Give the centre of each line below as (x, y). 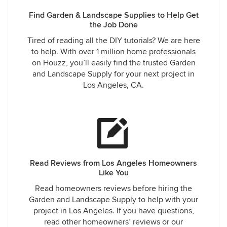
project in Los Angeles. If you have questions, (113, 211)
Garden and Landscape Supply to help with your (113, 200)
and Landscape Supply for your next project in (113, 74)
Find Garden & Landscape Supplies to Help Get (113, 15)
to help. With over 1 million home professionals (113, 52)
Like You (113, 173)
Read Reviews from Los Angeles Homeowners (113, 163)
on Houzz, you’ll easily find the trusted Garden (113, 63)
